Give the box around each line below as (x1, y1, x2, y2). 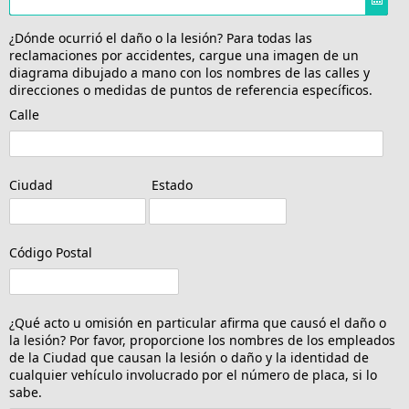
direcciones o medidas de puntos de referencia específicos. (9, 80, 372, 99)
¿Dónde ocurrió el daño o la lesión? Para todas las (9, 28, 312, 47)
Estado (144, 175, 194, 194)
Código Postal (9, 243, 92, 261)
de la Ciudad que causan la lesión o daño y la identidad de (9, 348, 369, 366)
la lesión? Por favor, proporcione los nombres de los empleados (9, 330, 395, 349)
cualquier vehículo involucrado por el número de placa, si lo (9, 365, 377, 383)
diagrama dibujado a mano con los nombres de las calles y (9, 63, 370, 81)
